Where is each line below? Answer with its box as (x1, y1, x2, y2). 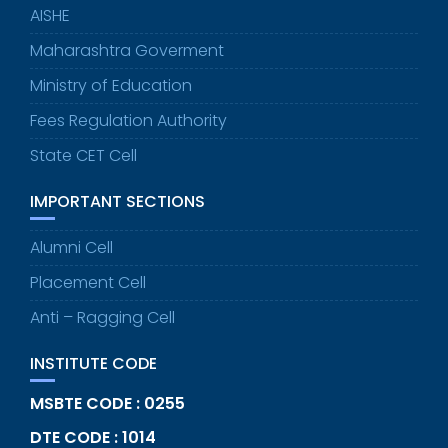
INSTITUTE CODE (30, 352, 157, 376)
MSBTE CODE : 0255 (30, 392, 185, 416)
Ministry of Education (30, 74, 192, 98)
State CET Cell (30, 144, 137, 168)
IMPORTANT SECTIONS (30, 190, 205, 214)
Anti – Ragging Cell (30, 306, 175, 330)
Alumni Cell (30, 236, 113, 260)
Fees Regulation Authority (30, 109, 227, 133)
